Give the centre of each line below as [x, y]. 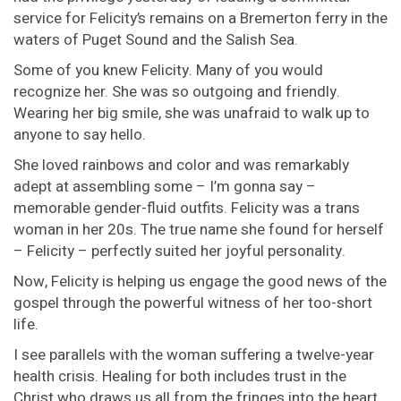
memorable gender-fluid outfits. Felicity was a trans [187, 209]
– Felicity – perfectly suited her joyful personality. [179, 252]
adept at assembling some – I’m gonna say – [165, 187]
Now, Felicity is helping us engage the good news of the [200, 282]
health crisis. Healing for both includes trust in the [180, 377]
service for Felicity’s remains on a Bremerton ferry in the [200, 19]
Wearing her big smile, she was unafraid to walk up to [192, 114]
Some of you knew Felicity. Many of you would [168, 71]
